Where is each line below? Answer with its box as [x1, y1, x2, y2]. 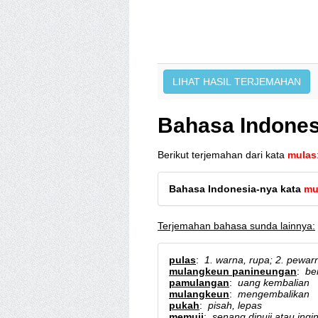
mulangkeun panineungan [169, 265, 297, 277]
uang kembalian [238, 277, 309, 288]
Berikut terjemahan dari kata [158, 149, 287, 160]
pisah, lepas [208, 300, 262, 311]
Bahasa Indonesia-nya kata [169, 183, 304, 194]
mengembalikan [238, 288, 309, 300]
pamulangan [169, 277, 229, 288]
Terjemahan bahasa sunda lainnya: [158, 220, 315, 231]
